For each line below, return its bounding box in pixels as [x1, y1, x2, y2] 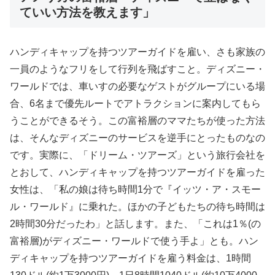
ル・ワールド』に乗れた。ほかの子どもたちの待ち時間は [10, 201, 265, 212]
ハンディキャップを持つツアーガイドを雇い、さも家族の [10, 46, 265, 57]
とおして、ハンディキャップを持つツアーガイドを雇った [10, 166, 265, 177]
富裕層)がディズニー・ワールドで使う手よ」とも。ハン [10, 235, 258, 246]
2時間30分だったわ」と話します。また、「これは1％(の [10, 218, 261, 229]
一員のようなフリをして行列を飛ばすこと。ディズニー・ [10, 63, 265, 74]
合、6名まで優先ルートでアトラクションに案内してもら [10, 98, 261, 109]
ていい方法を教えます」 [20, 6, 155, 20]
